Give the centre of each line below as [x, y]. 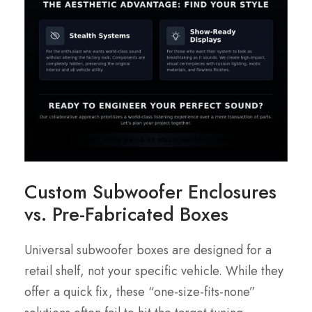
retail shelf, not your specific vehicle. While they [154, 271]
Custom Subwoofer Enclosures [150, 192]
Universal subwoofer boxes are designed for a [148, 250]
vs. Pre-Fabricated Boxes [126, 214]
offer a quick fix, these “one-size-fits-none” [140, 292]
